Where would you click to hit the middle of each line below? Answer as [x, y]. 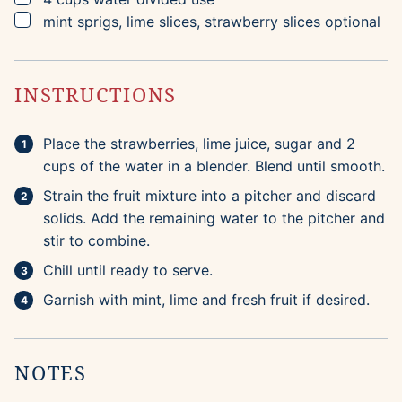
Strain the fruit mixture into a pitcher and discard [210, 196]
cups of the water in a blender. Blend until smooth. [214, 166]
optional [353, 22]
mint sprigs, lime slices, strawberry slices [182, 22]
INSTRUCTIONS [99, 95]
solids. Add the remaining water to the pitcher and [214, 218]
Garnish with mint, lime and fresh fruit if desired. [206, 300]
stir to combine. [96, 241]
